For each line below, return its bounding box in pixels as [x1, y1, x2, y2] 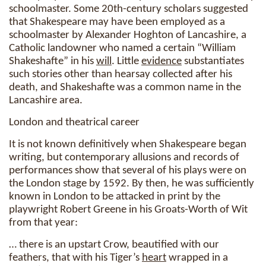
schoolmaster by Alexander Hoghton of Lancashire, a [9, 30, 246, 41]
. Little [112, 56, 141, 67]
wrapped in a [166, 252, 228, 264]
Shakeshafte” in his [9, 56, 96, 67]
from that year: [9, 217, 78, 229]
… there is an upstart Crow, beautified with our [9, 239, 219, 251]
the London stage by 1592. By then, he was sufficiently [9, 178, 254, 189]
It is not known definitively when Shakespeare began [9, 139, 246, 150]
